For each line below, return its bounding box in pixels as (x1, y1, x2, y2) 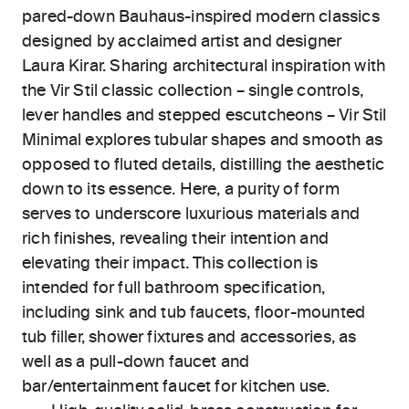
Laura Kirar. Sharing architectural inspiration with (22, 58, 386, 75)
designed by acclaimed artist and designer (22, 34, 342, 50)
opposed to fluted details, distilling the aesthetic (22, 157, 385, 173)
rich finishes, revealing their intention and (22, 231, 329, 247)
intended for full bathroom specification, (22, 280, 326, 297)
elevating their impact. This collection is (22, 256, 319, 272)
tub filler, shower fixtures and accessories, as (22, 330, 357, 346)
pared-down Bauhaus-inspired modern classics (22, 9, 380, 26)
